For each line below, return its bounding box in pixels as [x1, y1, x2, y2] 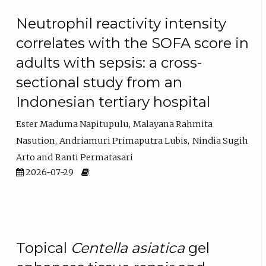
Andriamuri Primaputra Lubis [59, 135, 188, 147]
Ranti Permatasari [55, 152, 134, 163]
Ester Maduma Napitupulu [16, 119, 129, 130]
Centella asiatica [71, 239, 185, 256]
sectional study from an [16, 73, 183, 91]
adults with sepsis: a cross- [16, 53, 202, 71]
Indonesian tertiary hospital [16, 93, 211, 110]
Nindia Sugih [192, 135, 248, 147]
